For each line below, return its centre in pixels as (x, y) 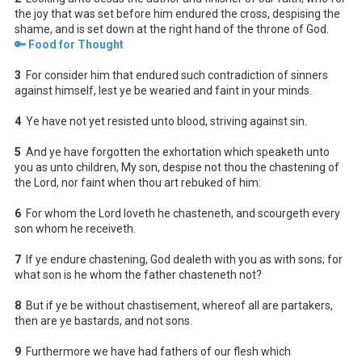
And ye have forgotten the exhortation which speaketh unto (175, 152)
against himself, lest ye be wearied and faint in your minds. (163, 90)
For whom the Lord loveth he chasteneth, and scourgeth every (181, 213)
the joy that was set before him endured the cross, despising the (177, 13)
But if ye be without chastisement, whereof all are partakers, (177, 305)
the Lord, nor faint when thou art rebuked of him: (138, 182)
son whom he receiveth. (75, 228)
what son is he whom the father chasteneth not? (138, 274)
